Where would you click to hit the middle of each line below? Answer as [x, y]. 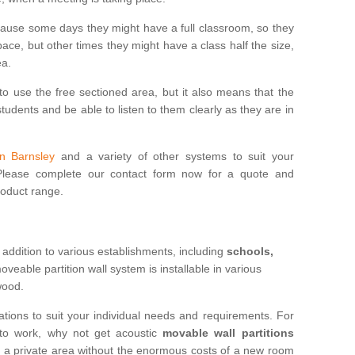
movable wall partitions [228, 333]
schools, [250, 251]
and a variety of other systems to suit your [174, 156]
